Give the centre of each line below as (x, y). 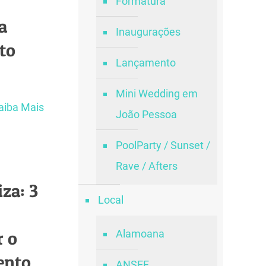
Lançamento (145, 63)
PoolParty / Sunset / (163, 145)
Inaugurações (148, 32)
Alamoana (140, 234)
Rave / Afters (146, 166)
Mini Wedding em (156, 94)
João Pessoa (146, 114)
